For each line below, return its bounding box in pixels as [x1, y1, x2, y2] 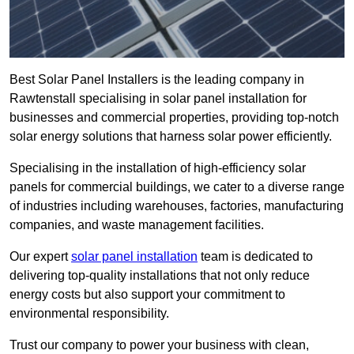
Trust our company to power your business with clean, [9, 338, 309, 352]
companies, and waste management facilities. [9, 218, 264, 232]
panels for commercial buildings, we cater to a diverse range [9, 180, 345, 194]
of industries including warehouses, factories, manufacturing [9, 199, 344, 213]
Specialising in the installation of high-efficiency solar [9, 161, 306, 175]
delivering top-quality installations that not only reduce [9, 269, 310, 283]
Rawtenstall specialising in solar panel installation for [9, 92, 307, 106]
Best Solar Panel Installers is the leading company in [9, 73, 304, 87]
